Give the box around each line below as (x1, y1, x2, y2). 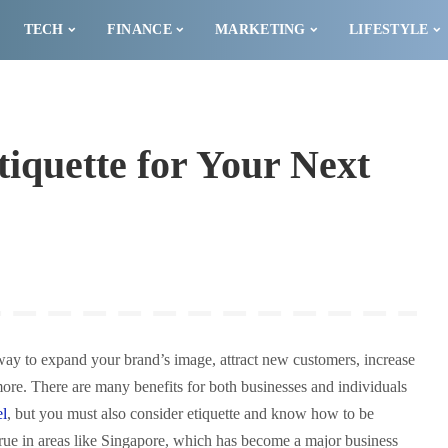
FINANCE (106, 22, 172, 37)
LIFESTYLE (349, 22, 429, 37)
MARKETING (215, 22, 306, 37)
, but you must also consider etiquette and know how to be (7, 405, 374, 422)
